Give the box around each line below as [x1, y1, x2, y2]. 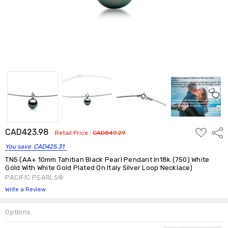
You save [5, 142, 32, 150]
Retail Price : [55, 129, 93, 136]
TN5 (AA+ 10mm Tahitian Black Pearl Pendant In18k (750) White [5, 155, 210, 163]
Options [5, 208, 31, 216]
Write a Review [5, 186, 46, 193]
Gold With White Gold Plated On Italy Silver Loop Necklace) [5, 163, 192, 172]
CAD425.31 [34, 142, 65, 150]
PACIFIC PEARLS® [5, 173, 64, 181]
